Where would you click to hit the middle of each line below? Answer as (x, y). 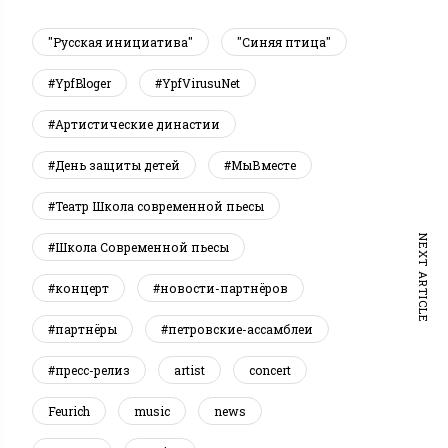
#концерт (79, 288)
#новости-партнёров (221, 288)
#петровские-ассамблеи (237, 329)
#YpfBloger (80, 83)
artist (190, 370)
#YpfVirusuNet (198, 83)
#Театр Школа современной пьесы (156, 206)
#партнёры (83, 329)
